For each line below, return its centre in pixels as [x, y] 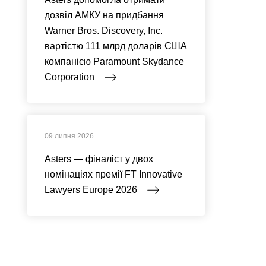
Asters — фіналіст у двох [99, 159]
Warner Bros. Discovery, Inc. [103, 31]
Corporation [70, 77]
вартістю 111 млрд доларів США [115, 46]
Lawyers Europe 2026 [92, 190]
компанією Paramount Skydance [114, 61]
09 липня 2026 [69, 136]
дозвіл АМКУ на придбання [104, 15]
